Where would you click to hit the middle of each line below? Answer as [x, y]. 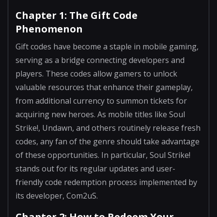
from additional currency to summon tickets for [101, 101]
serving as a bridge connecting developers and [100, 60]
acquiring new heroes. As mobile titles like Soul [100, 114]
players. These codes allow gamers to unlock [96, 73]
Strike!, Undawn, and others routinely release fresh [108, 128]
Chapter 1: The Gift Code [77, 15]
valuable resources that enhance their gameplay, [104, 87]
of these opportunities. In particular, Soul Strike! [103, 155]
